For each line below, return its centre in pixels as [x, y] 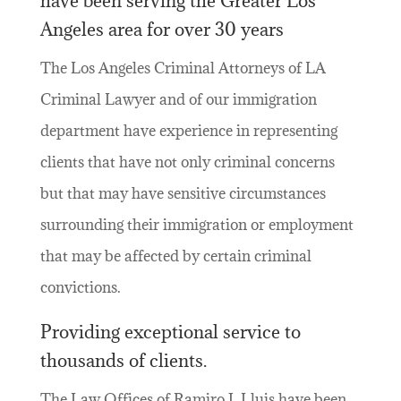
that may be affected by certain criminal [175, 256]
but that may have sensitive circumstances [183, 193]
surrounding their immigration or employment [196, 224]
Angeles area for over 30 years [162, 29]
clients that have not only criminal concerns [187, 162]
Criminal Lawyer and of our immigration [178, 99]
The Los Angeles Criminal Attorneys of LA [183, 68]
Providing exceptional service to [170, 332]
